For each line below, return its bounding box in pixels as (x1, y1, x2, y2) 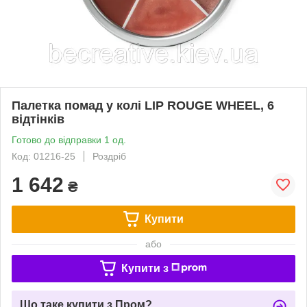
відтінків (12, 112, 64, 126)
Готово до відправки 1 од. (12, 134, 126, 145)
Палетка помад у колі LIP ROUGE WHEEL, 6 (12, 98, 274, 112)
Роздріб (93, 150, 126, 162)
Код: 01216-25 (12, 150, 75, 162)
